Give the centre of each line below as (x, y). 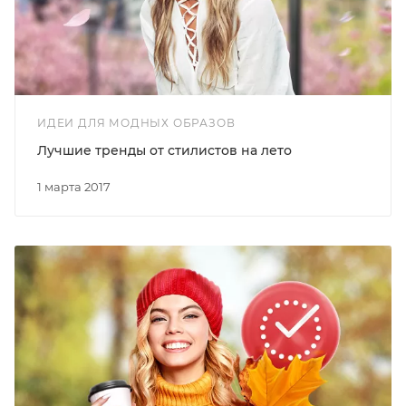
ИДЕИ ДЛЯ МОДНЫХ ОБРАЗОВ (136, 122)
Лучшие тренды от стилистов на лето (164, 150)
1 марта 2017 (76, 186)
